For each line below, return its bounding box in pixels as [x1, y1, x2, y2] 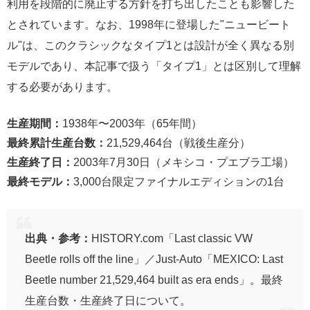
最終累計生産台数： [7, 137, 107, 149]
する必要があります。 [7, 81, 118, 93]
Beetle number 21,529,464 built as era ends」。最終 [24, 273, 283, 285]
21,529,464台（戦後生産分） [107, 137, 250, 149]
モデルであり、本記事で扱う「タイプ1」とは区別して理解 [7, 60, 301, 72]
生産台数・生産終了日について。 [24, 294, 191, 306]
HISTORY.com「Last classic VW [91, 232, 253, 244]
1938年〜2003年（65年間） [62, 118, 202, 129]
